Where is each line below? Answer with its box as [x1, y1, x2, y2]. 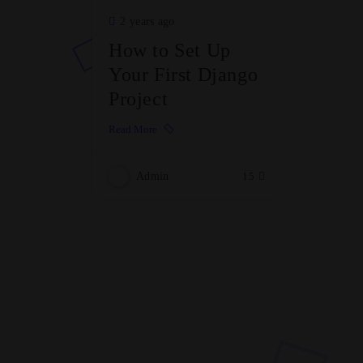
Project [109, 88, 169, 109]
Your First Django [109, 63, 258, 85]
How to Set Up [109, 39, 231, 61]
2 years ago [120, 15, 175, 28]
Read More [109, 122, 157, 135]
